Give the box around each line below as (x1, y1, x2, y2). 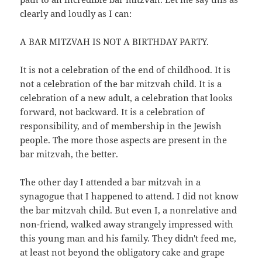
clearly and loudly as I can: (20, 8, 132, 20)
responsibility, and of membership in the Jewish (20, 120, 222, 132)
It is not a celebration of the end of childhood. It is (20, 64, 231, 76)
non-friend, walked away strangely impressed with (20, 218, 234, 230)
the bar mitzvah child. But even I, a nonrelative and (20, 204, 237, 216)
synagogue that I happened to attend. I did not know (20, 190, 239, 202)
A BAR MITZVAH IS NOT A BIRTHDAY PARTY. (20, 36, 209, 48)
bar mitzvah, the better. (20, 148, 119, 160)
